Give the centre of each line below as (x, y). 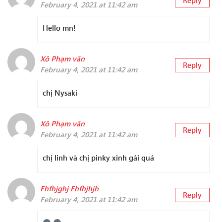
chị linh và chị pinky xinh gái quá (98, 158)
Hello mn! (59, 28)
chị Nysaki (60, 93)
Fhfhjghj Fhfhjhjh (69, 189)
